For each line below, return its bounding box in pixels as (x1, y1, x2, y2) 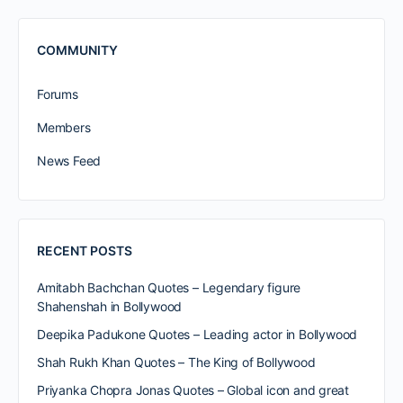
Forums (37, 86, 78, 102)
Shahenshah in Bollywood (37, 299, 183, 314)
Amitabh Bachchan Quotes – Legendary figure (37, 280, 301, 295)
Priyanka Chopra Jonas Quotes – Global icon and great (37, 382, 350, 398)
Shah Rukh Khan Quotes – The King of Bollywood (37, 354, 316, 370)
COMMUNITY (37, 42, 118, 58)
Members (37, 120, 91, 135)
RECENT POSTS (37, 243, 132, 258)
